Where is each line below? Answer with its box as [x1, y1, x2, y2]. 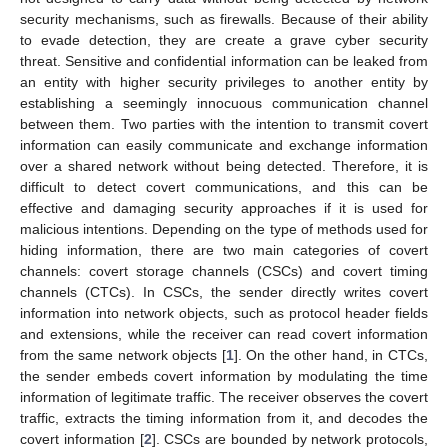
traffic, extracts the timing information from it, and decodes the [20, 409, 428, 426]
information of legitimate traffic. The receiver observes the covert [20, 388, 428, 405]
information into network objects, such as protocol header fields [20, 304, 428, 321]
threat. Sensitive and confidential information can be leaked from [20, 52, 428, 69]
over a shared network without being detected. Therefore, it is [20, 157, 428, 174]
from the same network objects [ [20, 346, 226, 363]
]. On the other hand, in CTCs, [233, 346, 429, 363]
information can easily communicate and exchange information [20, 136, 428, 153]
